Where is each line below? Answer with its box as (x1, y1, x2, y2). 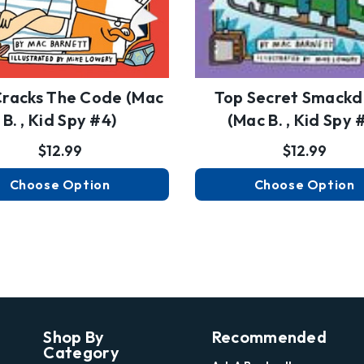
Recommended (211, 327, 327, 348)
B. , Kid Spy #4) (2, 110, 117, 130)
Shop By (43, 327, 105, 348)
